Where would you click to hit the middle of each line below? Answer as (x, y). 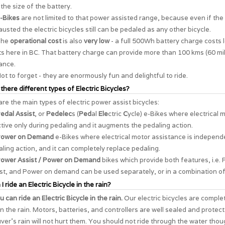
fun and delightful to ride (147, 75)
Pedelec (59, 114)
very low (97, 41)
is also (73, 41)
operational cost (36, 41)
